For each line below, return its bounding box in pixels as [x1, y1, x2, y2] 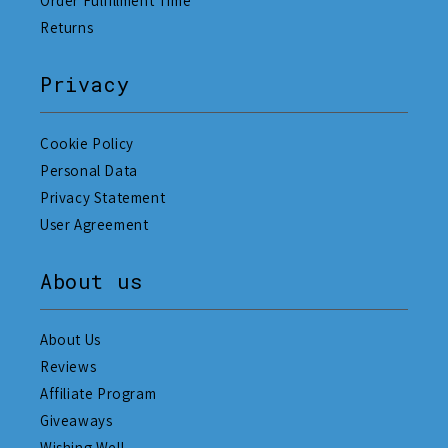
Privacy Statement [40, 187, 166, 207]
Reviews [40, 357, 97, 377]
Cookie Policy [40, 133, 134, 153]
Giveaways [40, 411, 113, 431]
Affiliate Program [40, 384, 157, 404]
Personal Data [40, 160, 138, 180]
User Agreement [40, 214, 149, 234]
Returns [40, 18, 94, 38]
